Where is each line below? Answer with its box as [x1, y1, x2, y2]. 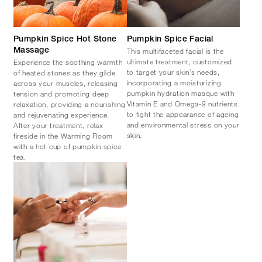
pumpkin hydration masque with [126, 88, 235, 98]
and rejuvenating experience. [13, 109, 110, 119]
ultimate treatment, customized [126, 56, 233, 66]
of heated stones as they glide [13, 67, 116, 77]
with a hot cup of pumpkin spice [13, 141, 122, 151]
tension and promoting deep [13, 88, 109, 98]
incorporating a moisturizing [126, 77, 222, 87]
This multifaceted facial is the [126, 46, 224, 56]
